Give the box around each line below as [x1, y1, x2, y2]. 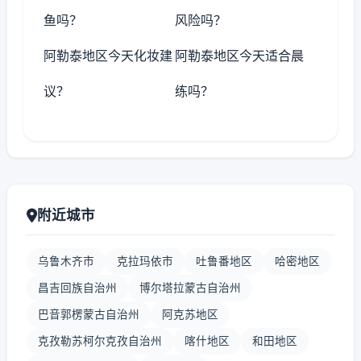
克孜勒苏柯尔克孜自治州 [38, 334, 162, 347]
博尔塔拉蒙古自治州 [139, 281, 241, 294]
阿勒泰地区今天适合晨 [175, 48, 305, 64]
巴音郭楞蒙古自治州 [38, 308, 139, 321]
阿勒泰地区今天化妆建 [44, 48, 172, 64]
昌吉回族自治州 [38, 281, 117, 294]
